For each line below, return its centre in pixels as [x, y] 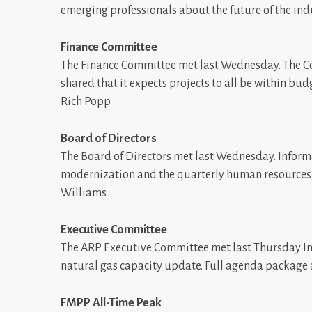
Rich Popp [86, 102]
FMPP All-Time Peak [111, 303]
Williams [84, 193]
